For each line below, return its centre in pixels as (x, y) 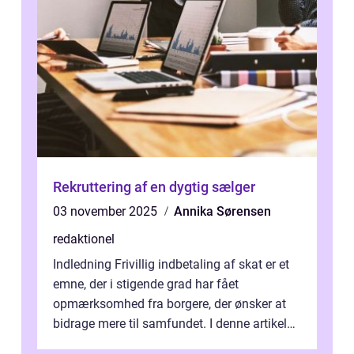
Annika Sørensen (222, 212)
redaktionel (84, 239)
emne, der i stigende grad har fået (146, 284)
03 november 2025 (107, 212)
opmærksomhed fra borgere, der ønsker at (169, 304)
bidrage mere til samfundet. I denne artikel (170, 324)
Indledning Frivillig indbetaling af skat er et (171, 265)
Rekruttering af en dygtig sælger (154, 187)
